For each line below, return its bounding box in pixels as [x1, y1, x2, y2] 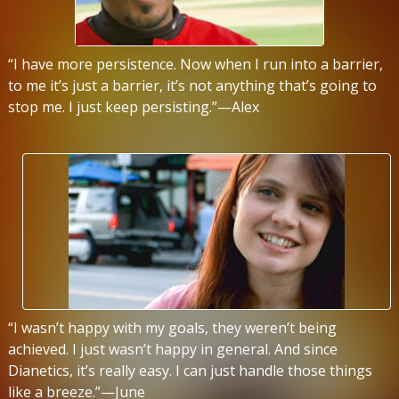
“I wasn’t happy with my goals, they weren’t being [8, 317, 337, 338]
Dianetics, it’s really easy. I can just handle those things [8, 360, 372, 380]
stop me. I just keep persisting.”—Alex [8, 96, 259, 117]
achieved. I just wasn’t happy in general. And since [8, 338, 338, 359]
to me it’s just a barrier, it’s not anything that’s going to [8, 75, 377, 95]
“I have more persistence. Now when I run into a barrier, [8, 53, 383, 74]
